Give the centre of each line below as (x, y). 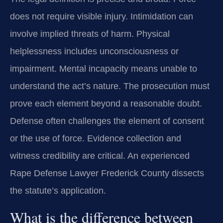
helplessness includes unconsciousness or (94, 52)
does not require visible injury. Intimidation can (102, 17)
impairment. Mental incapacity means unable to (104, 69)
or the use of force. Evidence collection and (96, 139)
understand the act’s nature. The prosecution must (110, 86)
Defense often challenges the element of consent (107, 121)
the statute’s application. (58, 191)
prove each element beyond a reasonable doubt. (106, 104)
